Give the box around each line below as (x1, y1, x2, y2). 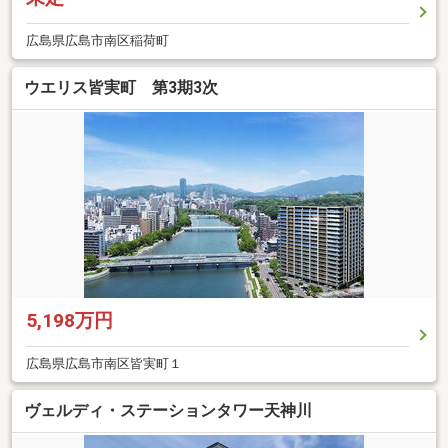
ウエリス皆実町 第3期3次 (24, 77, 218, 97)
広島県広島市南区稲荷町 (26, 32, 169, 48)
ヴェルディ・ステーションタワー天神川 (24, 401, 312, 421)
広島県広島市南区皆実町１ (26, 355, 182, 371)
